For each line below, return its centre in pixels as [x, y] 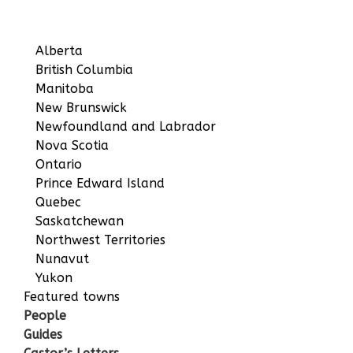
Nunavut [62, 258]
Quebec [58, 202]
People [45, 315]
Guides [43, 334]
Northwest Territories [100, 240]
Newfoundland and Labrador [126, 126]
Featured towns [72, 296]
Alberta [59, 50]
